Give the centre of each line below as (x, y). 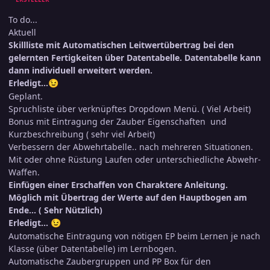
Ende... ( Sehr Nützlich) (55, 210)
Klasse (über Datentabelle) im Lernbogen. (93, 249)
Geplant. (26, 96)
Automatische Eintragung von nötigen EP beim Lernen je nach (134, 236)
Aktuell (24, 33)
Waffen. (24, 172)
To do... (24, 20)
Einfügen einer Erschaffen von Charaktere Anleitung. (118, 185)
